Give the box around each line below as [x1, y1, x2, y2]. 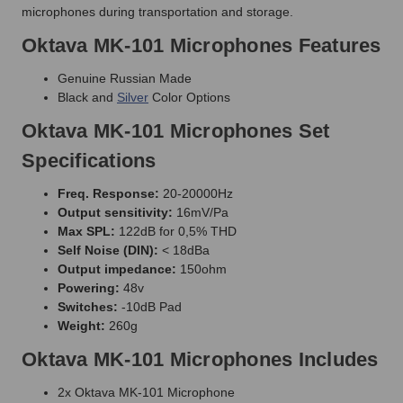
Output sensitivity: [58, 204, 173, 219]
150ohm [176, 261, 227, 276]
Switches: [58, 299, 118, 314]
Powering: [58, 280, 120, 295]
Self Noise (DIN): [58, 242, 158, 257]
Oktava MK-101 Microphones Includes [22, 347, 379, 371]
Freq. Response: [58, 185, 159, 201]
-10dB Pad [118, 299, 182, 314]
